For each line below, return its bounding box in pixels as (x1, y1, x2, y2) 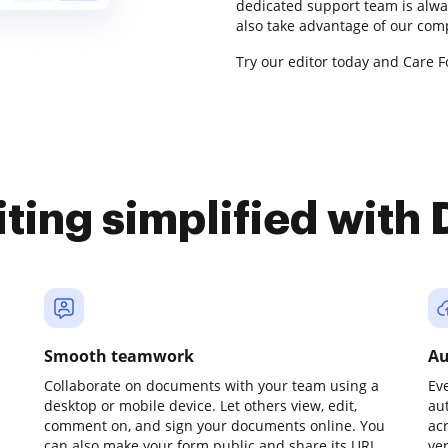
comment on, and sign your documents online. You (44, 416, 385, 435)
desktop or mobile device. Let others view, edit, (44, 396, 357, 415)
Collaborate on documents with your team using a (44, 376, 379, 395)
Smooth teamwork (44, 345, 194, 367)
